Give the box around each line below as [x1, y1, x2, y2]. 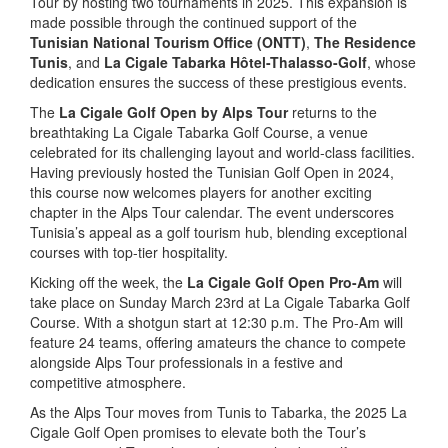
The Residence [314, 31, 416, 52]
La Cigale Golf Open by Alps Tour [59, 101, 288, 122]
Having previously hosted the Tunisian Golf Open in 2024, [30, 161, 394, 182]
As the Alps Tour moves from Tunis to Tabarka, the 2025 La [30, 401, 407, 422]
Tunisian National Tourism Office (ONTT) [30, 31, 306, 52]
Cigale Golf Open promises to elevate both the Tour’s [30, 421, 366, 442]
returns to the [288, 101, 377, 122]
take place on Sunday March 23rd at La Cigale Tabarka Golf [30, 291, 410, 312]
